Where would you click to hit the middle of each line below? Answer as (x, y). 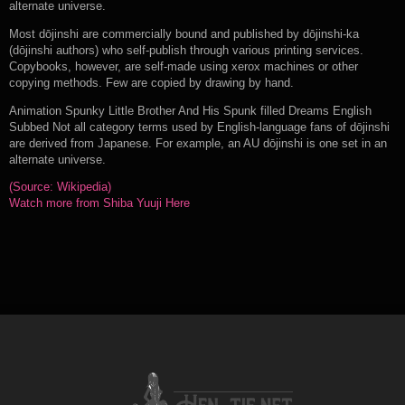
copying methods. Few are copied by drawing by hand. (151, 83)
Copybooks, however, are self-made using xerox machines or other (184, 66)
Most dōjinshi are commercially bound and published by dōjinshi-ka (184, 34)
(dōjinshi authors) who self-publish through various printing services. (186, 50)
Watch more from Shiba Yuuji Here (99, 204)
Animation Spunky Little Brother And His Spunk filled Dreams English (190, 111)
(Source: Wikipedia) (60, 188)
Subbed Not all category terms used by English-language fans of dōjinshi (199, 127)
